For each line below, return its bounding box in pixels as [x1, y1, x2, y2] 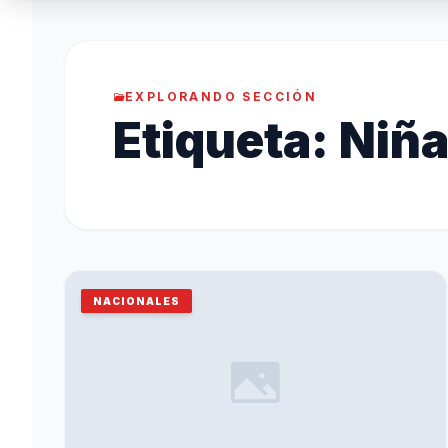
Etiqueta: [113, 110, 339, 170]
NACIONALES [93, 294, 180, 307]
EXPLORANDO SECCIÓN [125, 88, 318, 104]
